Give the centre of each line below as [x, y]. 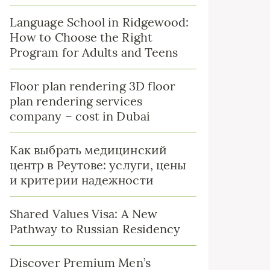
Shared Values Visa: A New [84, 214]
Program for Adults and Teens [94, 52]
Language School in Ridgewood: [99, 22]
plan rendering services [76, 101]
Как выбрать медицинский [88, 150]
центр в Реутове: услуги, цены [98, 165]
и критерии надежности [82, 180]
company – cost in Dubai [80, 116]
